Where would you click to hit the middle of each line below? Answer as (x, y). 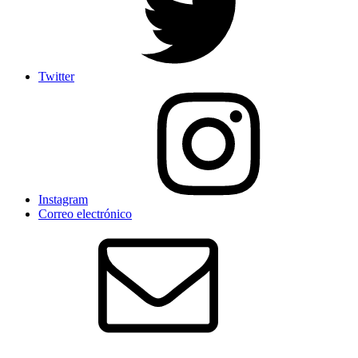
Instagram (63, 200)
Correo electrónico (85, 214)
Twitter (56, 77)
